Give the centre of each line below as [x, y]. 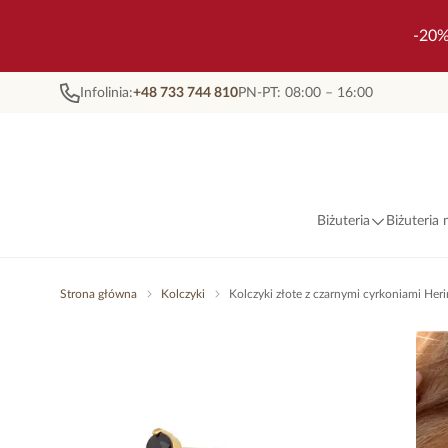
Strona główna [98, 294]
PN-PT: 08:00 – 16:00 [305, 92]
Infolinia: [106, 92]
